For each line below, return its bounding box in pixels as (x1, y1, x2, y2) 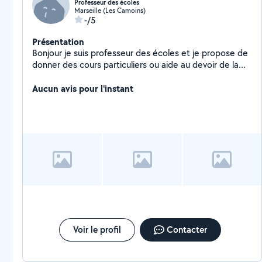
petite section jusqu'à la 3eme (32, 70, 151, 82)
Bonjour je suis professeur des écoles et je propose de (32, 47, 248, 59)
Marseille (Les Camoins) (74, 6, 146, 15)
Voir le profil (73, 223, 121, 236)
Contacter (166, 223, 207, 236)
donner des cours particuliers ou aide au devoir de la (32, 58, 239, 71)
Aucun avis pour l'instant (32, 82, 133, 95)
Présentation (32, 35, 84, 48)
